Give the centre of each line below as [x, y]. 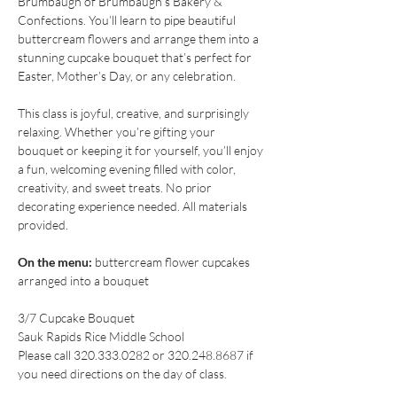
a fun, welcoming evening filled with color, [128, 168]
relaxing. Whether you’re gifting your [118, 131]
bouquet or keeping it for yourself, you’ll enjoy [142, 150]
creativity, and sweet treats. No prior [116, 187]
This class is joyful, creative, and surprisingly [135, 113]
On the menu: [55, 261]
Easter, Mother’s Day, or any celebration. [127, 75]
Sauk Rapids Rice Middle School [101, 336]
